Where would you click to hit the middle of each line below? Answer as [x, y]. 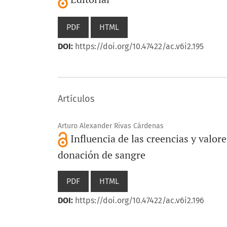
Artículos [76, 99]
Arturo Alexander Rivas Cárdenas [111, 126]
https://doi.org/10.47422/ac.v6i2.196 [140, 201]
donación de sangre [102, 155]
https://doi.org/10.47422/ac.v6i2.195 [139, 46]
